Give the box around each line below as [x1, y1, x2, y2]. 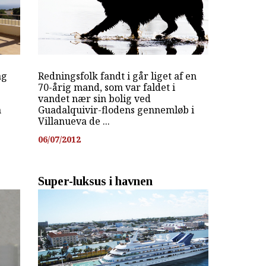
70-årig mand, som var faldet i [37, 81, 175, 94]
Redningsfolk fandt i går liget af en [37, 69, 197, 83]
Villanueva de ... [37, 115, 110, 128]
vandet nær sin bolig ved [37, 92, 151, 106]
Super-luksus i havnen [37, 174, 153, 188]
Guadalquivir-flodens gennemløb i [37, 103, 194, 117]
